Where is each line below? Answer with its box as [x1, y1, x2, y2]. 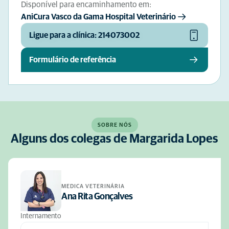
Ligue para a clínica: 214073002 [29, 31, 140, 39]
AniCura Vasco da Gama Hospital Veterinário [21, 13, 176, 21]
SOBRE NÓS [97, 122, 132, 128]
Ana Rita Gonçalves [61, 192, 132, 201]
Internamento [20, 213, 61, 220]
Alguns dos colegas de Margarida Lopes [11, 133, 218, 145]
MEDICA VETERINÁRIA [61, 183, 125, 189]
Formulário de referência [29, 56, 116, 64]
